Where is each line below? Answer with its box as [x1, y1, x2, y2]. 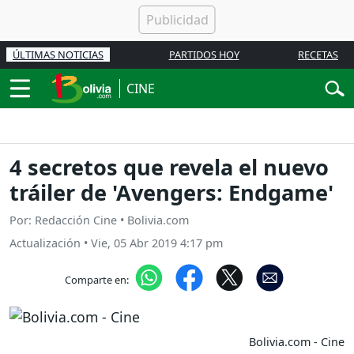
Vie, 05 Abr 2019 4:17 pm [91, 235, 223, 251]
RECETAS [298, 47, 338, 62]
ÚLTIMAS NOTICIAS [13, 47, 104, 62]
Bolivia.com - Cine [249, 333, 345, 349]
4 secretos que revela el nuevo [9, 153, 329, 183]
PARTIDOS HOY [168, 47, 239, 62]
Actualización [9, 235, 81, 251]
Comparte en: [64, 272, 129, 287]
